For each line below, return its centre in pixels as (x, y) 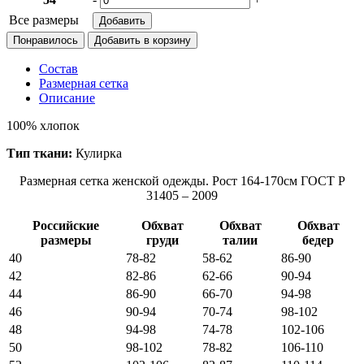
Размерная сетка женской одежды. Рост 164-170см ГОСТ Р (182, 180)
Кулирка (99, 153)
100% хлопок (43, 125)
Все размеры (44, 19)
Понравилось (45, 40)
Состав (58, 68)
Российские (66, 225)
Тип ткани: (41, 153)
